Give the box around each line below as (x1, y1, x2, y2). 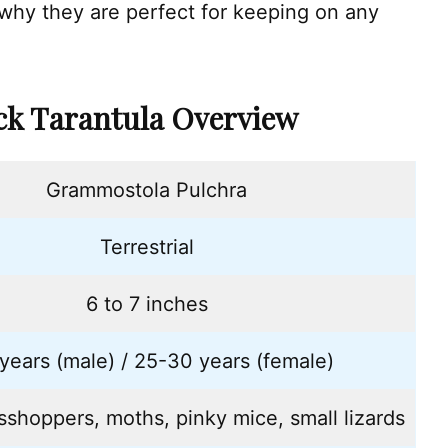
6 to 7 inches (85, 291, 208, 316)
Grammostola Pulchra (46, 177, 247, 202)
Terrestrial (99, 234, 194, 259)
